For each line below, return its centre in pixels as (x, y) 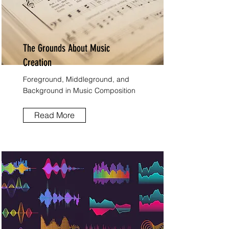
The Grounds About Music (66, 48)
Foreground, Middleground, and (76, 79)
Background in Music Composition (79, 90)
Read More (54, 115)
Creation (37, 62)
